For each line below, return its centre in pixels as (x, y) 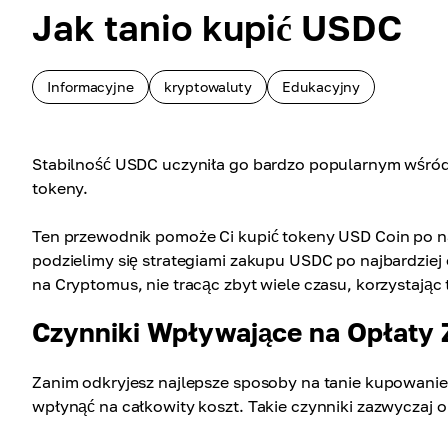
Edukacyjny (321, 86)
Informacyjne (91, 86)
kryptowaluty (208, 86)
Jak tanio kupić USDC (217, 27)
